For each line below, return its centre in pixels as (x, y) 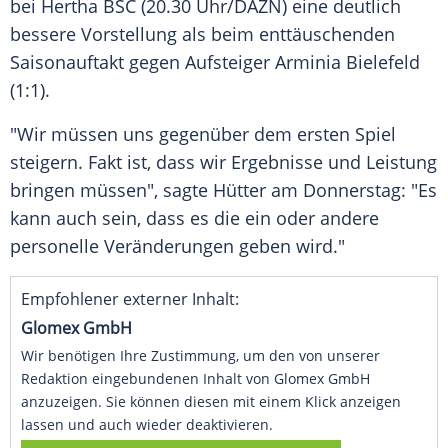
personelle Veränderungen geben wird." (177, 246)
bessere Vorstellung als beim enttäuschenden (202, 34)
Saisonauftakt (67, 62)
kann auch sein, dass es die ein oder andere (194, 218)
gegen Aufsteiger (199, 62)
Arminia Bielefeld (347, 62)
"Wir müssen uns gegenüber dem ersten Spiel (203, 134)
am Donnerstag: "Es (351, 190)
